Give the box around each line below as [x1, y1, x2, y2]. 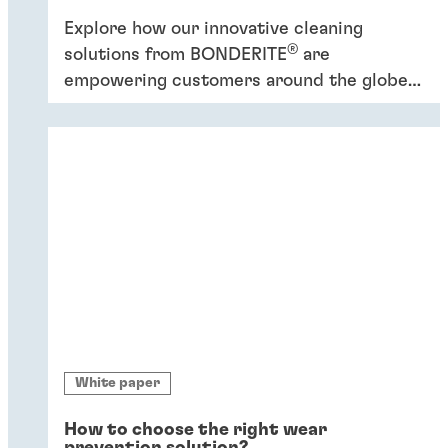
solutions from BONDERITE [64, 46, 287, 65]
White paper [75, 376, 160, 391]
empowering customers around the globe [64, 72, 408, 91]
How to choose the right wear [64, 421, 327, 440]
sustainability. [64, 124, 179, 143]
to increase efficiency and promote [64, 98, 356, 117]
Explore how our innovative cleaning [64, 20, 363, 39]
